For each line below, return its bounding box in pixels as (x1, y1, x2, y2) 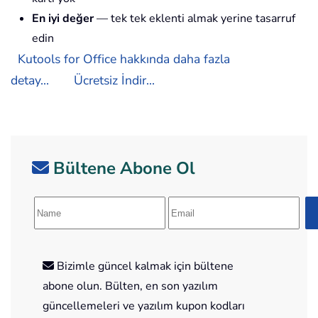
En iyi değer (32, 11, 94, 27)
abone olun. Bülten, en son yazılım (43, 278, 218, 295)
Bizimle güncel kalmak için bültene (54, 258, 234, 275)
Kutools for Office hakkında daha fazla (18, 50, 230, 68)
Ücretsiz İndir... (74, 72, 155, 89)
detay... (11, 72, 49, 89)
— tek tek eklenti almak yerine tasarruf (94, 11, 295, 27)
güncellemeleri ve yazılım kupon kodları (43, 298, 245, 314)
